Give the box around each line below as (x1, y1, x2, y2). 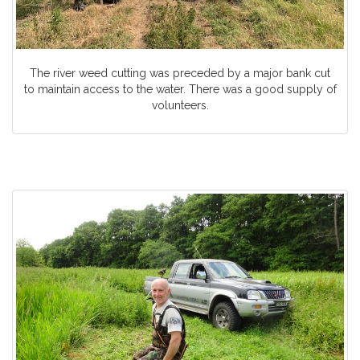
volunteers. (151, 99, 209, 112)
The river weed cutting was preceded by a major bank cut (30, 67, 330, 80)
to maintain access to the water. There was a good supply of (23, 83, 337, 96)
